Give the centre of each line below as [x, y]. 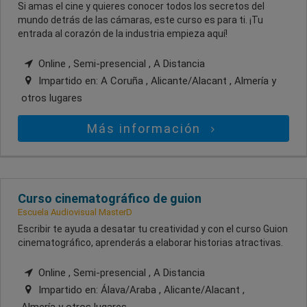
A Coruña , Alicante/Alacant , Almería [186, 81]
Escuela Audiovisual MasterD [75, 212]
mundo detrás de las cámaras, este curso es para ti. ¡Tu [140, 20]
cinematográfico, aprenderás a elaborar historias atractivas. [150, 242]
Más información [146, 128]
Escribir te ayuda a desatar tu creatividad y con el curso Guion [153, 229]
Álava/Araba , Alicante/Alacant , [173, 290]
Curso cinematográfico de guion [110, 198]
